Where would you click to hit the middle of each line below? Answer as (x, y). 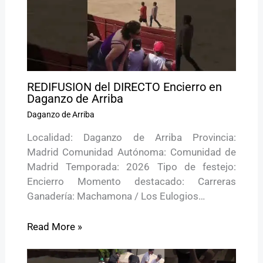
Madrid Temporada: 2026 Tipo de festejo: (131, 166)
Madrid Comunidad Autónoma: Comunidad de (131, 152)
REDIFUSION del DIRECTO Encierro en (124, 87)
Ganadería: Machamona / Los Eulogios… (116, 196)
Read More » (54, 226)
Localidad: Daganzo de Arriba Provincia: (131, 137)
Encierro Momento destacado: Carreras (131, 181)
